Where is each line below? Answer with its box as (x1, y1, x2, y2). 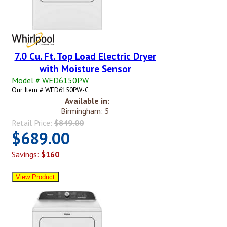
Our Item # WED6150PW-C (12, 85, 89, 95)
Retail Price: (12, 118, 54, 128)
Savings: (12, 149, 41, 160)
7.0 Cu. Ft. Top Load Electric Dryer (14, 50, 156, 63)
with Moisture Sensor (39, 62, 131, 75)
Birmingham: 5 (61, 106, 109, 117)
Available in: (65, 96, 109, 106)
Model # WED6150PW (12, 75, 89, 86)
